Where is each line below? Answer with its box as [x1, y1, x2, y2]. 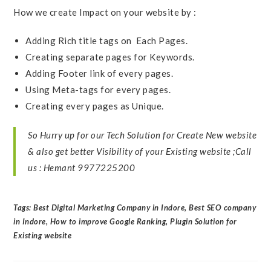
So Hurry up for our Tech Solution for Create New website [28, 129, 257, 140]
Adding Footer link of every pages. [25, 68, 174, 79]
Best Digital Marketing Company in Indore [33, 203, 185, 212]
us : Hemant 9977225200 [28, 162, 140, 173]
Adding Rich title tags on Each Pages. [25, 35, 188, 46]
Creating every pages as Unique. [25, 100, 164, 111]
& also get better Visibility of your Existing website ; [28, 146, 235, 157]
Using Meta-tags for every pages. [25, 84, 171, 95]
